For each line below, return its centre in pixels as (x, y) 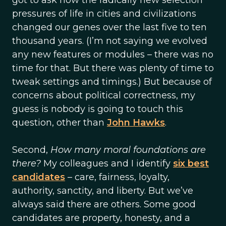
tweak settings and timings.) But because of (112, 82)
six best (191, 163)
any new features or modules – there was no (113, 54)
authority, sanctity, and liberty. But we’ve (103, 191)
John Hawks (136, 123)
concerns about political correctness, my (104, 95)
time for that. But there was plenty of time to (113, 68)
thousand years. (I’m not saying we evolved (110, 41)
